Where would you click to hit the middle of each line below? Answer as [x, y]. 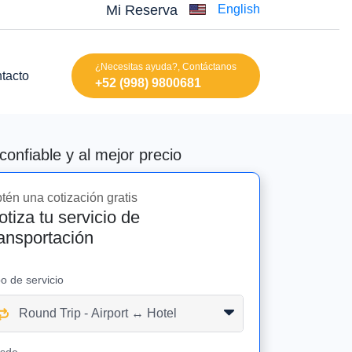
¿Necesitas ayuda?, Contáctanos [165, 66]
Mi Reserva [142, 10]
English [239, 9]
